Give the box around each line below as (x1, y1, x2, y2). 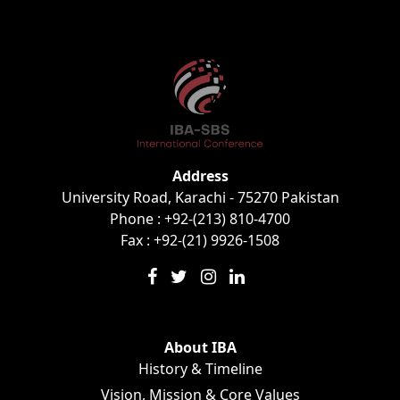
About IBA (163, 337, 237, 357)
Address (171, 166, 229, 186)
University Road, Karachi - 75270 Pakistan (61, 187, 339, 207)
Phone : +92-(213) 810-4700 (110, 209, 290, 229)
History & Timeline (137, 359, 262, 379)
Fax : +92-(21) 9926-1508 (121, 230, 279, 250)
